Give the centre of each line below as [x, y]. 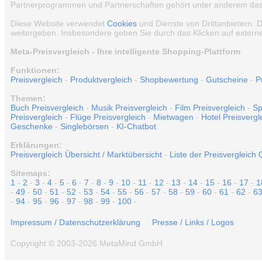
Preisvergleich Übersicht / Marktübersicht [86, 154]
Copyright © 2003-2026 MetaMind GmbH [87, 243]
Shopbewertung [169, 80]
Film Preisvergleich [210, 108]
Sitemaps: [30, 173]
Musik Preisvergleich [129, 108]
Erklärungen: [36, 145]
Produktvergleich [101, 80]
